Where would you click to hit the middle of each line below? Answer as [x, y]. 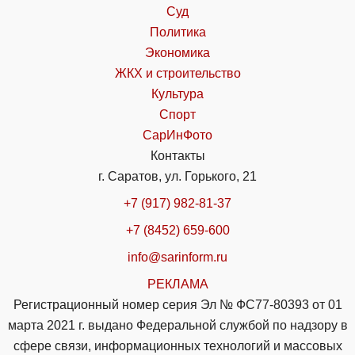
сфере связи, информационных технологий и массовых [177, 345]
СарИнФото [177, 135]
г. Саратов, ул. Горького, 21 [177, 176]
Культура [177, 94]
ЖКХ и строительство [177, 73]
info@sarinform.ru [177, 257]
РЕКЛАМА [177, 284]
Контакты [177, 155]
